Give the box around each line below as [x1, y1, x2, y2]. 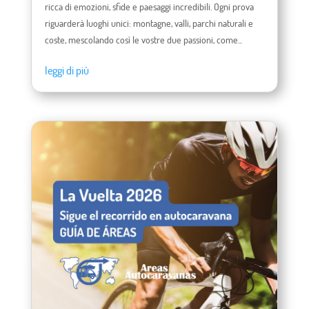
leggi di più [44, 63, 89, 78]
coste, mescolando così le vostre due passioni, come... [44, 34, 242, 46]
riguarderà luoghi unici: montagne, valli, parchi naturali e [44, 17, 253, 30]
